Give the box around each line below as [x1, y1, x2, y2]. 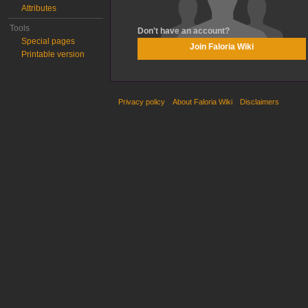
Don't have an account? [137, 26, 230, 36]
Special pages [21, 36, 76, 46]
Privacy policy [118, 97, 165, 106]
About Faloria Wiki [173, 97, 233, 106]
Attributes [21, 3, 57, 13]
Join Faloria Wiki [189, 42, 254, 52]
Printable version [21, 49, 85, 59]
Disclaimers [240, 97, 280, 106]
